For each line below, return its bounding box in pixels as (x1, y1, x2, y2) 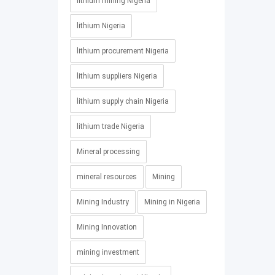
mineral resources (76, 172, 137, 181)
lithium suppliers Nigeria (76, 72, 157, 80)
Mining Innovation (76, 223, 137, 231)
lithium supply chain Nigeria (76, 97, 169, 106)
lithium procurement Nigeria (76, 47, 169, 55)
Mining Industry (76, 198, 129, 206)
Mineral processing (76, 147, 140, 156)
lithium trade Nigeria (76, 122, 144, 131)
